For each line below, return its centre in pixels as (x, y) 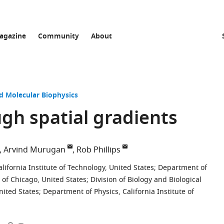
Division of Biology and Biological (146, 180)
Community (58, 37)
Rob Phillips (98, 150)
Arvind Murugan (34, 150)
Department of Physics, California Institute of (118, 192)
